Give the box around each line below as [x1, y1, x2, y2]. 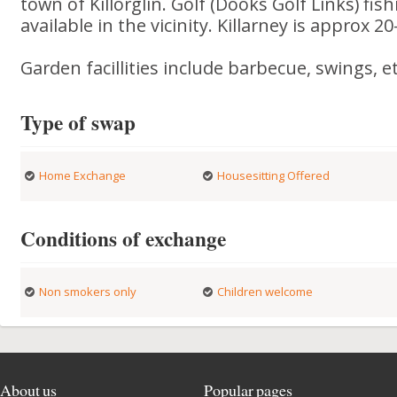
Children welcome [216, 284, 313, 300]
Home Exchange [39, 167, 127, 183]
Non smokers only [39, 284, 137, 300]
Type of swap [20, 107, 136, 137]
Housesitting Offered [216, 167, 330, 183]
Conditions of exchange [20, 223, 227, 253]
